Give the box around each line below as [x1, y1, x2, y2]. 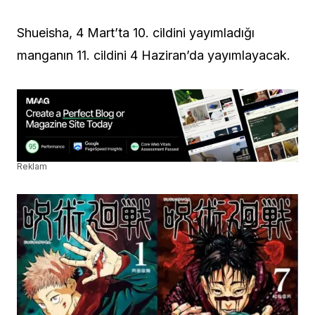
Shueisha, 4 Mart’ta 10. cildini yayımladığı [17, 25, 255, 41]
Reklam [17, 161, 47, 172]
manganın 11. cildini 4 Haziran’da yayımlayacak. [17, 48, 290, 63]
